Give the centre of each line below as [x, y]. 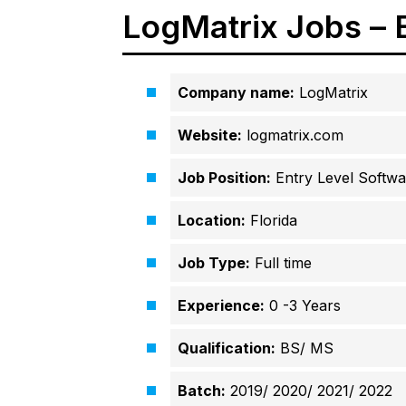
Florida [271, 221]
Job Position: [224, 178]
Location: [211, 221]
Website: [209, 135]
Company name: [236, 93]
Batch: [201, 391]
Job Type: [213, 263]
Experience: [221, 306]
